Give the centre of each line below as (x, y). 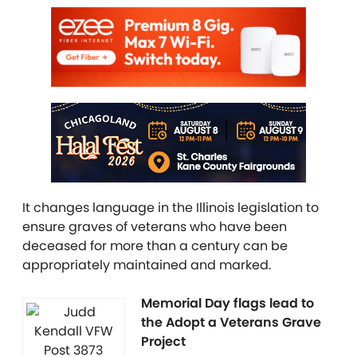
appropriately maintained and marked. (147, 265)
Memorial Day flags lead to (228, 303)
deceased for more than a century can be (155, 246)
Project (163, 341)
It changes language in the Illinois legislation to (171, 208)
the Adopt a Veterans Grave (231, 322)
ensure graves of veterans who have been (155, 227)
